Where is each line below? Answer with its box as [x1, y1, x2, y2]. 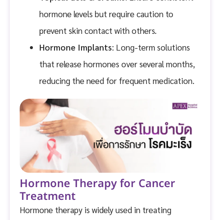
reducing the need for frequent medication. [39, 75, 194, 86]
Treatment [20, 188, 76, 205]
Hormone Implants [39, 41, 112, 53]
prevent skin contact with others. [39, 25, 157, 36]
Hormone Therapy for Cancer [20, 175, 175, 192]
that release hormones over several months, [39, 58, 195, 69]
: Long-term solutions [112, 41, 190, 53]
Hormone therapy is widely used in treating [20, 204, 171, 215]
